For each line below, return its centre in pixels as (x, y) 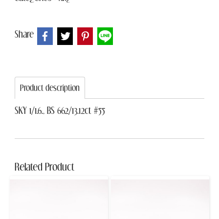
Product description (50, 88)
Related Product (44, 166)
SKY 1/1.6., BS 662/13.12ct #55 (60, 110)
